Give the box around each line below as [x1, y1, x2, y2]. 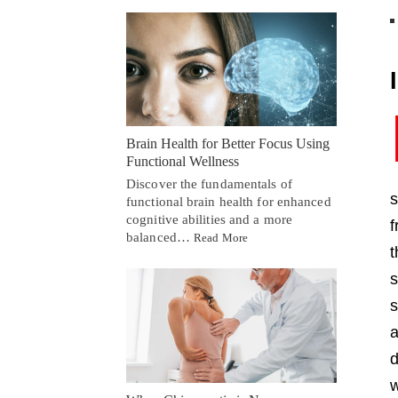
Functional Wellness [126, 154, 239, 170]
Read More [194, 231, 248, 245]
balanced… [126, 230, 194, 245]
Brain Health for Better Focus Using [126, 136, 330, 152]
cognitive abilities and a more [126, 212, 293, 227]
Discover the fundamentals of [126, 177, 292, 192]
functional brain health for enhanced [126, 195, 331, 210]
